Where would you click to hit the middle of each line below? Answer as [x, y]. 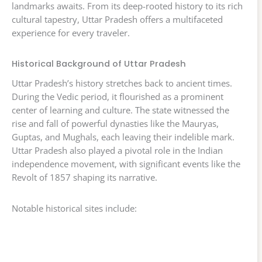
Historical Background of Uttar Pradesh [99, 63]
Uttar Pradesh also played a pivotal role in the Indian [117, 151]
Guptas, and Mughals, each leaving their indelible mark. [123, 137]
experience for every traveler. [71, 33]
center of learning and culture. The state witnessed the [120, 110]
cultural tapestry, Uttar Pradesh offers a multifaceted [117, 20]
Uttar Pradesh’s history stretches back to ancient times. [122, 83]
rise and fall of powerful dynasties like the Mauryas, [115, 124]
